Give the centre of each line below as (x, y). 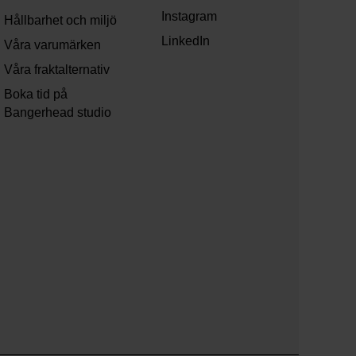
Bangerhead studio (58, 113)
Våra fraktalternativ (57, 70)
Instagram (189, 17)
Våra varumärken (53, 45)
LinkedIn (185, 41)
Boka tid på (36, 95)
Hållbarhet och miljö (61, 21)
